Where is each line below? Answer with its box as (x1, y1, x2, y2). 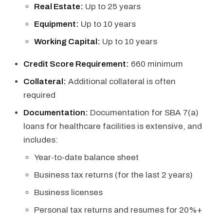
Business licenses (34, 188, 103, 197)
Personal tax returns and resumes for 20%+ (34, 205, 202, 215)
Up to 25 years (83, 2, 141, 11)
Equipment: (34, 19, 79, 29)
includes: (23, 135, 58, 145)
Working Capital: (34, 37, 100, 46)
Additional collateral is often (66, 77, 176, 86)
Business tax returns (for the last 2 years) (34, 170, 193, 180)
